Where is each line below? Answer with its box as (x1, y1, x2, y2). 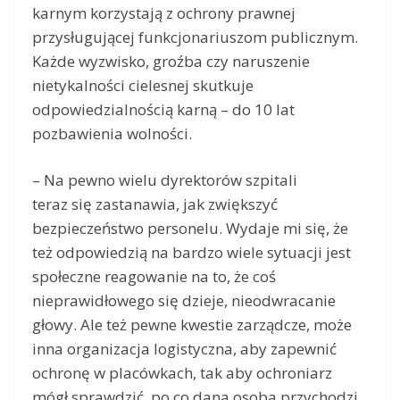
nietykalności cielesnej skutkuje (32, 74, 254, 96)
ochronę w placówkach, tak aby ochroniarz (32, 362, 332, 384)
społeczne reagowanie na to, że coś (32, 266, 276, 287)
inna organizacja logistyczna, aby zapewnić (32, 338, 337, 360)
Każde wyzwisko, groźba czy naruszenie (32, 50, 310, 71)
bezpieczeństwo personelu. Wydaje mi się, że (32, 218, 348, 239)
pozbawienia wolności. (32, 122, 192, 144)
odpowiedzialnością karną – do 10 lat (32, 98, 295, 120)
